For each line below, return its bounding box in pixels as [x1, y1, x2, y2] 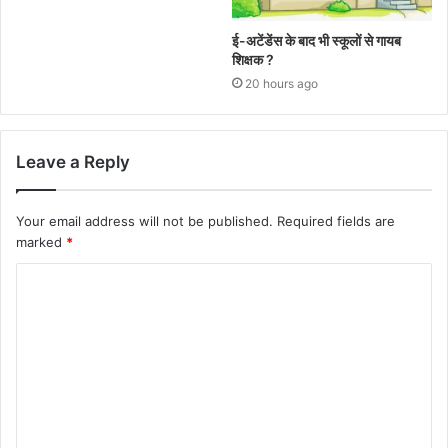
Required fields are [277, 212, 395, 229]
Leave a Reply [16, 151, 130, 172]
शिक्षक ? [232, 50, 274, 68]
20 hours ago [245, 75, 318, 91]
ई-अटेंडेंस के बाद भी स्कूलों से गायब [232, 31, 401, 49]
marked [16, 233, 66, 250]
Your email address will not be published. [16, 212, 273, 229]
